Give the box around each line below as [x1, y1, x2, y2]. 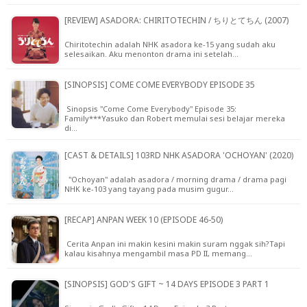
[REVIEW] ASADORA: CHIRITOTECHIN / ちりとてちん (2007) [64, 14, 288, 27]
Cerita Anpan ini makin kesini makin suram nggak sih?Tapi [64, 238, 285, 249]
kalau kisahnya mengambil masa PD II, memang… [64, 248, 252, 259]
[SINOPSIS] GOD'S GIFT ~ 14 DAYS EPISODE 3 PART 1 [64, 278, 269, 291]
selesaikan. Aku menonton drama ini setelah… [64, 49, 238, 60]
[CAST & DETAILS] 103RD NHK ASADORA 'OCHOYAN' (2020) [64, 149, 293, 162]
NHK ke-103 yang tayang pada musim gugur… [64, 184, 234, 195]
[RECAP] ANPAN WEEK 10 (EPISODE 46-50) [64, 214, 223, 226]
